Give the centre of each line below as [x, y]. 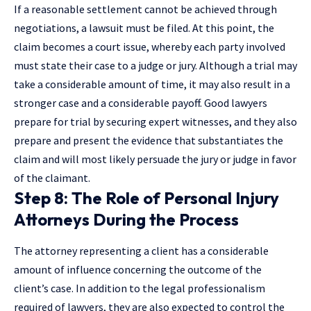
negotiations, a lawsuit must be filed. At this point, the [144, 27]
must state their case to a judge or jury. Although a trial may [155, 65]
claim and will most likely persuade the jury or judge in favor [155, 159]
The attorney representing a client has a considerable [141, 251]
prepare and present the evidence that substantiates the [149, 140]
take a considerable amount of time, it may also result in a [152, 84]
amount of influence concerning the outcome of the [138, 270]
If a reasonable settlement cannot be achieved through [145, 9]
